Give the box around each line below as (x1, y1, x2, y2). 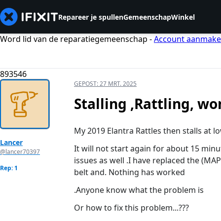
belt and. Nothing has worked (74, 167, 185, 178)
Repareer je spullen (58, 12, 123, 22)
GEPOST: (74, 79, 100, 88)
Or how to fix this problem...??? (74, 202, 189, 214)
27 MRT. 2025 (100, 79, 137, 88)
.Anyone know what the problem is (74, 184, 204, 196)
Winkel (171, 12, 195, 22)
